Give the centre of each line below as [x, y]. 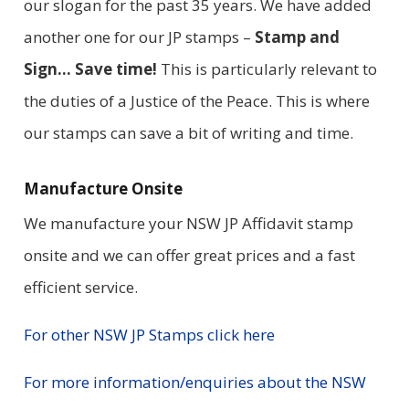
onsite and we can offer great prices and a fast [189, 255]
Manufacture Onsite [103, 188]
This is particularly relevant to [268, 68]
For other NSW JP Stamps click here [149, 334]
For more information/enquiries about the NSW [194, 382]
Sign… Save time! [92, 68]
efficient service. [80, 287]
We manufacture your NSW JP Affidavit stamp [188, 223]
